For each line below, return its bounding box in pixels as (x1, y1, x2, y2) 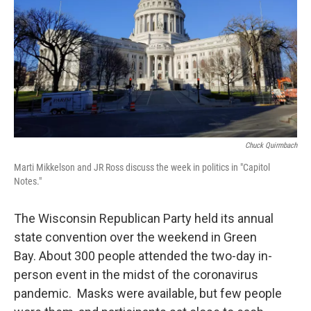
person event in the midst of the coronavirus (14, 267, 258, 282)
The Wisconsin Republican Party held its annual (14, 211, 274, 226)
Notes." (14, 176, 42, 187)
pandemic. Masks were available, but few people (14, 286, 282, 301)
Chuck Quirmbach (245, 141, 297, 150)
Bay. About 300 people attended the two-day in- (14, 249, 272, 263)
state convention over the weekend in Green (14, 230, 257, 244)
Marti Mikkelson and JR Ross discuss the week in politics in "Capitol (14, 162, 270, 173)
